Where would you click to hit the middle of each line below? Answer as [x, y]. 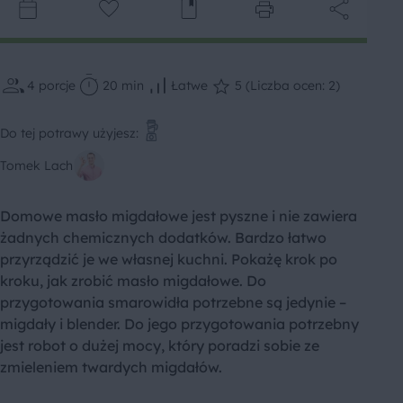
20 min [123, 86]
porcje [57, 86]
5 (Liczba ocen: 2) [287, 86]
